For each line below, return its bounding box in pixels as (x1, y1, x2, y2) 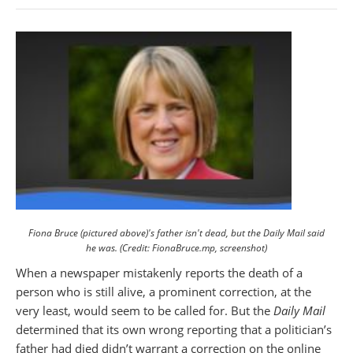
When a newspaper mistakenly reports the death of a (16, 265, 303, 281)
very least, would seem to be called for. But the (16, 303, 273, 319)
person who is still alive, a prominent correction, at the (16, 284, 311, 300)
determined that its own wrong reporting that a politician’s (16, 321, 332, 338)
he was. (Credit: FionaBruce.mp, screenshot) (86, 241, 267, 255)
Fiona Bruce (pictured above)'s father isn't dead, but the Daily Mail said (28, 226, 325, 240)
